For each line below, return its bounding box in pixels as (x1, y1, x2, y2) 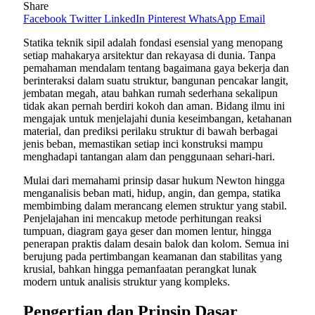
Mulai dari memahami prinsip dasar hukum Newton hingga (23, 174, 285, 187)
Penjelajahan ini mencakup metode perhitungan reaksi (23, 212, 262, 225)
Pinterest (148, 13, 186, 25)
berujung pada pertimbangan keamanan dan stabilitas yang (23, 250, 282, 263)
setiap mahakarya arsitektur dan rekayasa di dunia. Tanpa (23, 49, 276, 62)
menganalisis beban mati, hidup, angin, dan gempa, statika (23, 187, 281, 200)
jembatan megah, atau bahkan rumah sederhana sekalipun (23, 87, 278, 100)
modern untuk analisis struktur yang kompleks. (23, 276, 230, 288)
